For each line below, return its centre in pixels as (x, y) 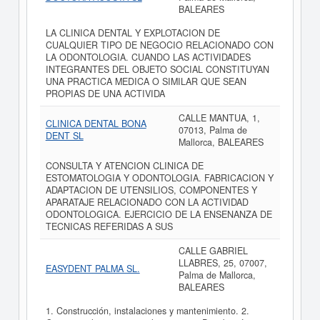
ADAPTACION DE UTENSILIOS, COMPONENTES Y (151, 190)
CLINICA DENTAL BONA (96, 124)
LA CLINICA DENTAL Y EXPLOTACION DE (132, 33)
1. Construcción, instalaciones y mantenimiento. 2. (147, 311)
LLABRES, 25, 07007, (222, 263)
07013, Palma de (212, 130)
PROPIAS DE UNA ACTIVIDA (105, 94)
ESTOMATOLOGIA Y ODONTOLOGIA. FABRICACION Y (159, 178)
